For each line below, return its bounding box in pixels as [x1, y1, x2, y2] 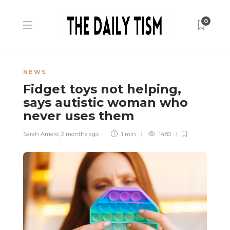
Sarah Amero [23, 130, 59, 138]
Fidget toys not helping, [23, 82, 181, 97]
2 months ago [61, 130, 99, 138]
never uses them [23, 108, 138, 123]
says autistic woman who [23, 95, 188, 110]
